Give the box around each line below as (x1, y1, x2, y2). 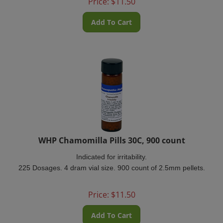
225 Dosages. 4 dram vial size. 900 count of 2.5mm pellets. (18, 158, 205, 166)
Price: (88, 183, 109, 194)
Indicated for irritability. (76, 147, 147, 155)
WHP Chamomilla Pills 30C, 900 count (38, 129, 185, 140)
